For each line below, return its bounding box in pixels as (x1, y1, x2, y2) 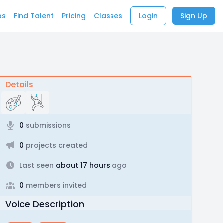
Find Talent (14, 11, 54, 21)
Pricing (62, 11, 86, 21)
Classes (94, 11, 122, 21)
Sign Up (180, 11, 207, 21)
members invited (23, 180, 87, 190)
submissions (23, 120, 71, 130)
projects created (23, 140, 88, 150)
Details (5, 79, 33, 90)
